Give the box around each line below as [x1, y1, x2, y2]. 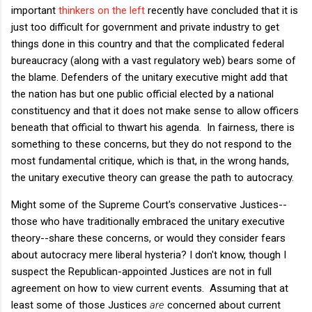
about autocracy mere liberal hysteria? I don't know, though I [11, 248, 286, 261]
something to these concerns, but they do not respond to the [11, 137, 292, 150]
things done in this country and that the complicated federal [11, 37, 284, 50]
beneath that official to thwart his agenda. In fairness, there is [11, 120, 295, 134]
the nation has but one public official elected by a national [11, 87, 274, 100]
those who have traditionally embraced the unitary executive [11, 214, 285, 228]
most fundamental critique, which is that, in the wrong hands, [11, 154, 289, 167]
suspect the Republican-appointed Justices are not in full [11, 265, 272, 278]
